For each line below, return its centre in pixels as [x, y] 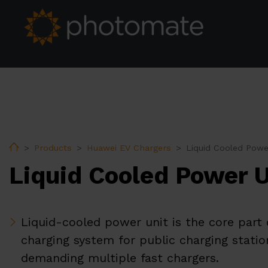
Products [53, 147]
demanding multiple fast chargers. [122, 258]
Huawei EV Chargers [129, 147]
